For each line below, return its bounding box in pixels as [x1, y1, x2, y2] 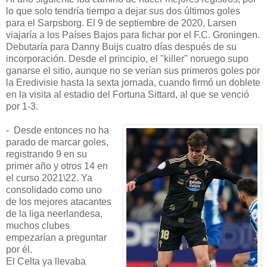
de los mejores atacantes [6, 196, 111, 207]
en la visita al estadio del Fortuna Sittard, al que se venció [6, 89, 249, 100]
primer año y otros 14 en [6, 160, 108, 171]
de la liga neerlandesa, [6, 208, 103, 219]
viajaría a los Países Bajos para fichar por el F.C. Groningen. [6, 29, 260, 40]
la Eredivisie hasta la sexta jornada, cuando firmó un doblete [6, 77, 260, 88]
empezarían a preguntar [6, 232, 107, 243]
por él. [6, 244, 35, 254]
